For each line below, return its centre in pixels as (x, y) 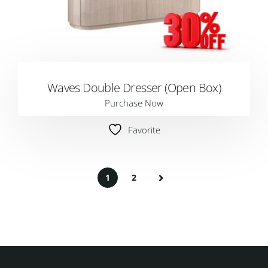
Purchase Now (134, 103)
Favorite (144, 130)
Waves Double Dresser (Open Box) (134, 88)
